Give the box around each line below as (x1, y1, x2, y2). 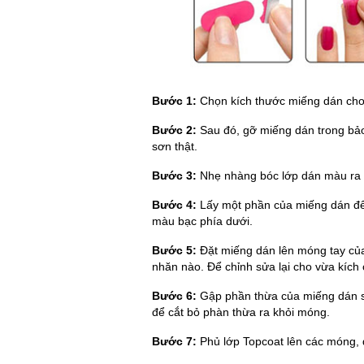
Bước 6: (152, 288, 197, 302)
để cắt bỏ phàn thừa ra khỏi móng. (152, 305, 330, 318)
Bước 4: (152, 197, 197, 211)
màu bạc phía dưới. (152, 214, 253, 227)
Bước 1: (152, 93, 197, 107)
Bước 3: (152, 168, 197, 182)
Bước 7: (152, 334, 197, 348)
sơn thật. (152, 139, 197, 153)
